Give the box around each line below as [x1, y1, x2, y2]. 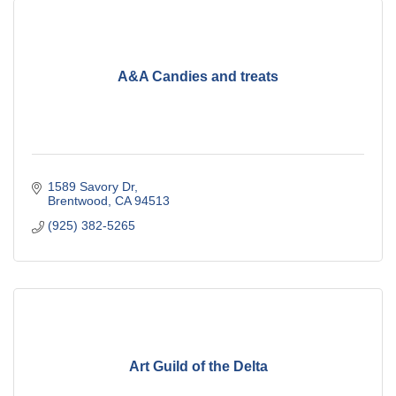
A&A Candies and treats [118, 68, 278, 84]
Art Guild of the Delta [128, 358, 268, 374]
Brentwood [47, 194, 108, 209]
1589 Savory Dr [47, 179, 134, 194]
